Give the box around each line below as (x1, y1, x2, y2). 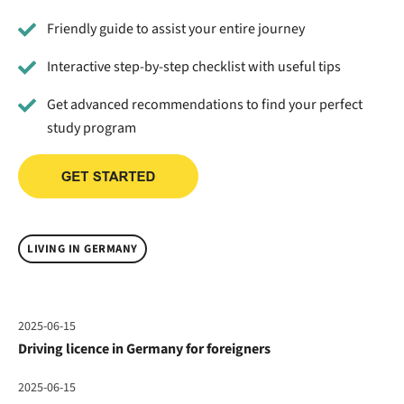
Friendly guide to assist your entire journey (47, 19, 305, 40)
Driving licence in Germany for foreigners (18, 339, 271, 360)
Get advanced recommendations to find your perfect (47, 95, 363, 115)
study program (47, 118, 136, 139)
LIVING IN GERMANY (27, 241, 138, 258)
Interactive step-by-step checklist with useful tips (47, 57, 341, 78)
